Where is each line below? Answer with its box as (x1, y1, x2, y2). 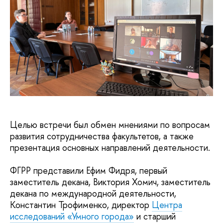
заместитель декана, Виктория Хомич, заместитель (10, 175, 211, 188)
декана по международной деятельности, (10, 187, 176, 200)
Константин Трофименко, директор (10, 198, 152, 211)
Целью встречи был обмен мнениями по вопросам (10, 118, 210, 131)
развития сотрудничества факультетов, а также (10, 129, 194, 142)
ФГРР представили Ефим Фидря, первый (10, 164, 167, 177)
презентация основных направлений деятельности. (10, 141, 210, 154)
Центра (152, 198, 182, 211)
